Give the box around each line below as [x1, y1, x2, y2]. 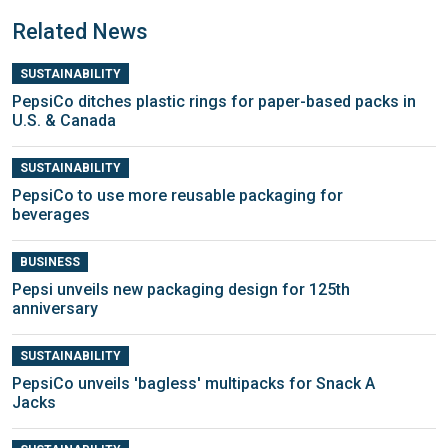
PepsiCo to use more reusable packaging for [12, 186, 343, 206]
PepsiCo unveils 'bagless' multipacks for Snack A [12, 374, 375, 394]
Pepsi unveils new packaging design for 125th [12, 280, 350, 300]
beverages [12, 205, 90, 225]
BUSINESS [19, 255, 80, 270]
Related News [12, 18, 148, 44]
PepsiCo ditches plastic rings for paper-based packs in [12, 91, 416, 111]
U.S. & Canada [12, 110, 116, 130]
